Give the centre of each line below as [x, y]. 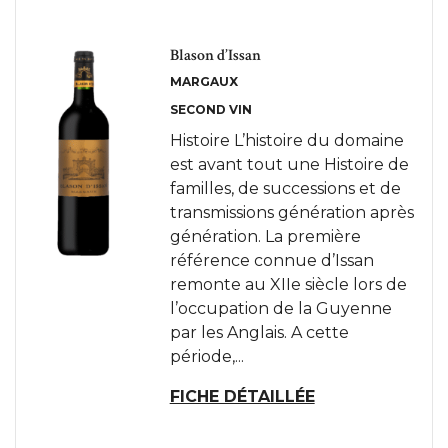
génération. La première [265, 236]
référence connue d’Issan [271, 260]
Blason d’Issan [215, 55]
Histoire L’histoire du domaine [286, 140]
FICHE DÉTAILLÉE [242, 396]
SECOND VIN [210, 109]
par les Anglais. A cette [259, 332]
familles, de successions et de [285, 188]
